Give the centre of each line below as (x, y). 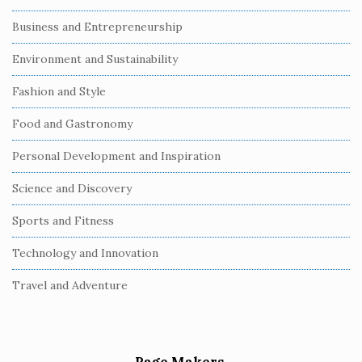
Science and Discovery (72, 188)
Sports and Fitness (63, 221)
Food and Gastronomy (72, 124)
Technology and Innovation (85, 253)
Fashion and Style (59, 91)
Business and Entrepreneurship (97, 27)
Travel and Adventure (70, 285)
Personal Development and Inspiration (116, 156)
